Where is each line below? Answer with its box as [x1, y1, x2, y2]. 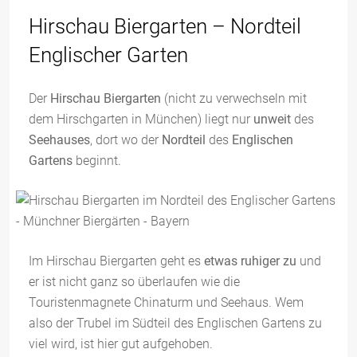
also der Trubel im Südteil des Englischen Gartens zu [29, 316, 322, 331]
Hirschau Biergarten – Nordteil [29, 14, 301, 38]
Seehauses [29, 132, 90, 147]
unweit [253, 112, 291, 127]
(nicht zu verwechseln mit [161, 91, 307, 106]
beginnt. [73, 153, 121, 168]
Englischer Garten [29, 43, 188, 67]
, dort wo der [90, 132, 162, 147]
